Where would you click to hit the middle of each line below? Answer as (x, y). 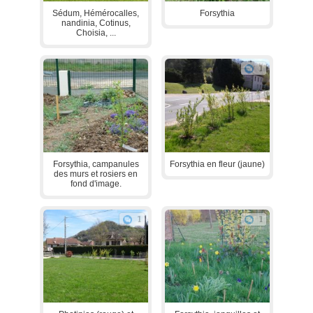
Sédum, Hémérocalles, (96, 14)
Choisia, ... (96, 33)
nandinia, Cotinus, (96, 23)
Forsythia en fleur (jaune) (217, 164)
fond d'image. (96, 183)
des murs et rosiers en (96, 174)
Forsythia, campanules (96, 164)
